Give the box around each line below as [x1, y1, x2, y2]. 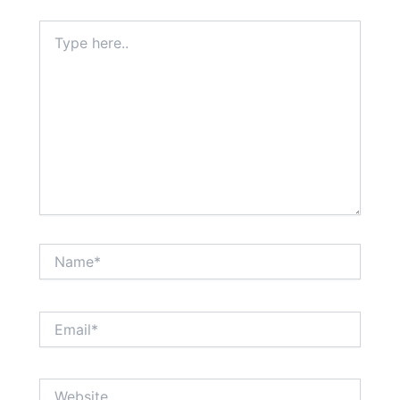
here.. [38, 38, 72, 54]
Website [38, 379, 87, 395]
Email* [38, 311, 76, 327]
